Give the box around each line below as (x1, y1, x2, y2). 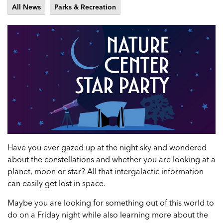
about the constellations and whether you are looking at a (7, 154, 216, 164)
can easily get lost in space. (7, 178, 106, 188)
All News (12, 2, 41, 11)
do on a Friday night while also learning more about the (7, 209, 208, 220)
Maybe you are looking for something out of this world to (7, 197, 214, 208)
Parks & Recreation (54, 2, 116, 11)
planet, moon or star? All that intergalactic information (7, 166, 204, 176)
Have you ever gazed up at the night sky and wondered (7, 142, 207, 152)
